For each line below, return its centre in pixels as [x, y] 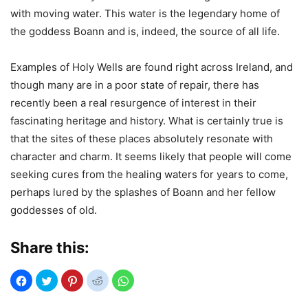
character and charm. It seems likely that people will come [151, 156]
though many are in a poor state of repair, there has [135, 85]
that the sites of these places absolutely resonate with [142, 138]
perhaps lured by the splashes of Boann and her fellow [143, 192]
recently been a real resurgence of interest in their [133, 102]
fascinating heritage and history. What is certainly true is [147, 120]
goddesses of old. [54, 210]
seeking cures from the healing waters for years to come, [149, 174]
